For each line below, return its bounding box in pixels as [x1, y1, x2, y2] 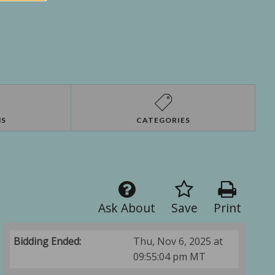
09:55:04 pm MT [133, 250, 206, 264]
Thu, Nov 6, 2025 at [133, 234, 223, 249]
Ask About [98, 199, 155, 217]
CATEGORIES [136, 115, 190, 125]
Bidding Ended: [14, 234, 82, 249]
